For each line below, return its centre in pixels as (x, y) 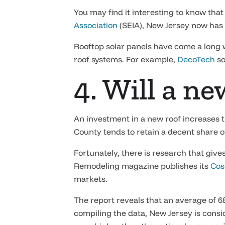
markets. (91, 179)
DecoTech (196, 59)
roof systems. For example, (126, 59)
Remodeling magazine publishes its (142, 166)
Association (96, 25)
